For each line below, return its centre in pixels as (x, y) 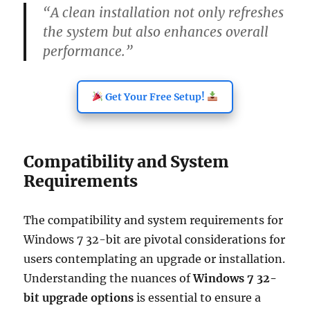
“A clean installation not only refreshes (164, 12)
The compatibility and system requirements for (154, 220)
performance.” (88, 51)
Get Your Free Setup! (155, 97)
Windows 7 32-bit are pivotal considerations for (155, 239)
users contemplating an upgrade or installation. (155, 259)
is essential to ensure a (198, 298)
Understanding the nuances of (109, 278)
